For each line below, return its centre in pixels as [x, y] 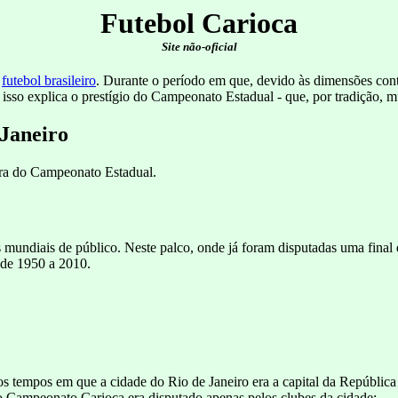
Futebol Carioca [199, 23]
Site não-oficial [199, 47]
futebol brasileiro [49, 81]
